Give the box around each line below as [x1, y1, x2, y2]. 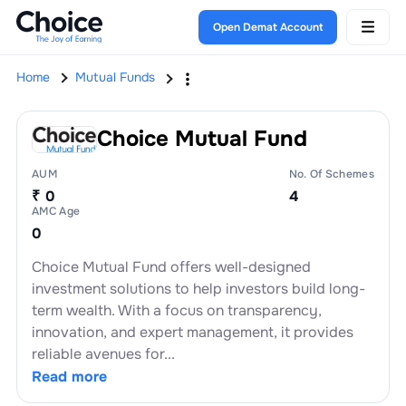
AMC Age [31, 203, 81, 218]
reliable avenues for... [31, 343, 175, 363]
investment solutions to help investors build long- [31, 278, 365, 298]
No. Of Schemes [288, 166, 375, 181]
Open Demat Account [213, 19, 324, 34]
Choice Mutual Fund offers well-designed [31, 256, 311, 276]
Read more [31, 366, 107, 386]
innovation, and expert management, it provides [31, 322, 353, 342]
